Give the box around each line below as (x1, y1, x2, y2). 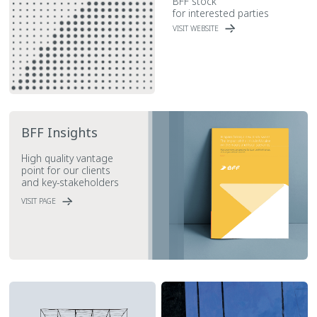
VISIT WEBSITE (172, 23, 219, 33)
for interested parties (172, 6, 269, 21)
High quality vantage (21, 151, 113, 166)
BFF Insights (21, 123, 98, 141)
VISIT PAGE (21, 195, 56, 206)
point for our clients (21, 163, 110, 178)
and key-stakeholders (21, 175, 119, 190)
